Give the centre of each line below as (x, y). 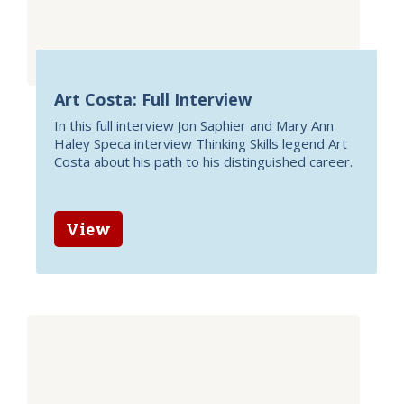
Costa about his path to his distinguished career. (203, 161)
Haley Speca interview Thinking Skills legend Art (201, 143)
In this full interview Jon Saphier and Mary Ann (194, 125)
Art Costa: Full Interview (153, 99)
